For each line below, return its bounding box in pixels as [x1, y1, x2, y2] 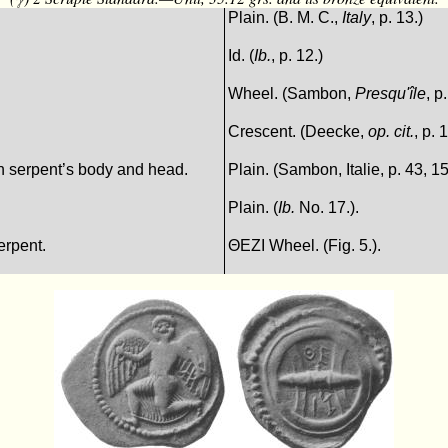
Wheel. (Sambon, [228, 85, 356, 103]
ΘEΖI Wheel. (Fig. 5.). [228, 237, 382, 255]
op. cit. [368, 123, 415, 141]
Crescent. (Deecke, [228, 123, 369, 141]
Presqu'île [355, 85, 427, 103]
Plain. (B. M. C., [228, 9, 343, 27]
